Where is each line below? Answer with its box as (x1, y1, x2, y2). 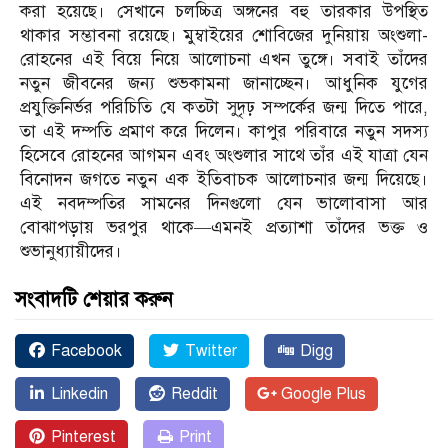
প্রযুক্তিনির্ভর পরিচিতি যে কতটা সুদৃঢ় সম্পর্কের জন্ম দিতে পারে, (20, 96, 428, 118)
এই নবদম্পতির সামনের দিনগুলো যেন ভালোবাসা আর (20, 192, 428, 214)
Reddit (167, 383, 218, 404)
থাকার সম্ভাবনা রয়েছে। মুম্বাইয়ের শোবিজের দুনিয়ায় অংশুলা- (20, 24, 428, 46)
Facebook (47, 340, 122, 361)
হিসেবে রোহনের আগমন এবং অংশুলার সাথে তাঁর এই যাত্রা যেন (20, 144, 428, 166)
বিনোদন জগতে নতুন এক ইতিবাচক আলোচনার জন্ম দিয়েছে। (20, 168, 428, 190)
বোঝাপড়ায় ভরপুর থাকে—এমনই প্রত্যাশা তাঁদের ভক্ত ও (20, 216, 428, 238)
